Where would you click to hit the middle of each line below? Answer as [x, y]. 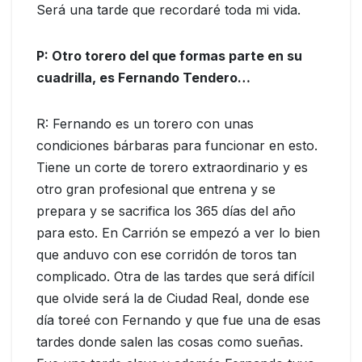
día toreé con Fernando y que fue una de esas [179, 320]
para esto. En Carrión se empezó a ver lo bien [178, 233]
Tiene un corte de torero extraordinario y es [172, 168]
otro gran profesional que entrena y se [156, 189]
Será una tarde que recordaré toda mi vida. [168, 10]
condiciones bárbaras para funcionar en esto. [177, 146]
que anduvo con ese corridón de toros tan [166, 255]
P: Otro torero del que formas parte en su [169, 56]
